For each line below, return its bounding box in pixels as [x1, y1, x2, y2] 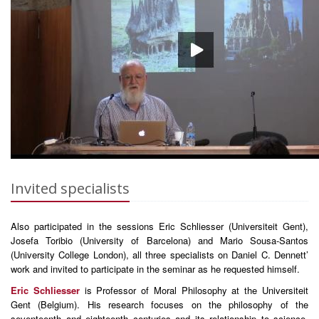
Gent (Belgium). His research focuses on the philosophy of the [11, 298, 308, 311]
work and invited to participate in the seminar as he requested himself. [11, 262, 300, 276]
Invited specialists [11, 179, 130, 198]
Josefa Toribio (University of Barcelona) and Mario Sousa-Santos [11, 234, 308, 247]
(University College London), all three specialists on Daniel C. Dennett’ [11, 248, 308, 261]
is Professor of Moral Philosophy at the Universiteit [79, 283, 309, 297]
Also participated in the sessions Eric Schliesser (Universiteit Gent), [11, 219, 308, 233]
